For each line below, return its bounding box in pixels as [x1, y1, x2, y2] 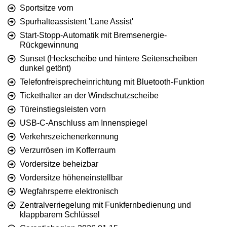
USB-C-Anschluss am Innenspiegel [20, 119, 147, 128]
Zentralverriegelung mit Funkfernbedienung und [20, 201, 191, 210]
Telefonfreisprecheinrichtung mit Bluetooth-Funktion [20, 78, 205, 87]
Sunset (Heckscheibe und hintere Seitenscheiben [20, 54, 198, 63]
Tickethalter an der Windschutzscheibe [20, 91, 159, 100]
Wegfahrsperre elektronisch [20, 187, 119, 196]
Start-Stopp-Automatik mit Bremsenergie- [20, 31, 167, 40]
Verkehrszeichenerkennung [20, 132, 119, 141]
